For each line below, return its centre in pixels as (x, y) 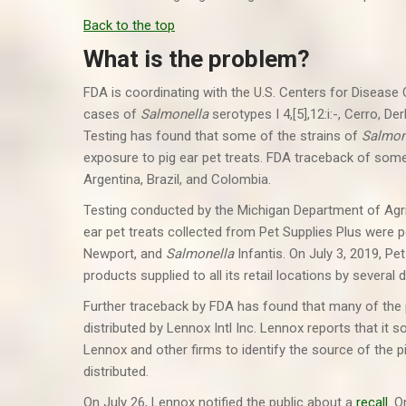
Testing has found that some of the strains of (222, 136)
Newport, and (125, 254)
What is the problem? (197, 59)
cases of (112, 114)
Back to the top (129, 25)
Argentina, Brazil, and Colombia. (177, 179)
